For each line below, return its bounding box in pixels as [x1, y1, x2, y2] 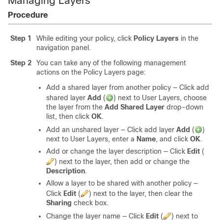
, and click [156, 135, 190, 143]
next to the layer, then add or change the [57, 158, 190, 165]
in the [179, 34, 198, 42]
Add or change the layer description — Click [46, 147, 187, 155]
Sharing [46, 199, 72, 207]
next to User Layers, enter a [46, 135, 137, 143]
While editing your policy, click [36, 34, 134, 42]
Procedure [8, 11, 48, 19]
